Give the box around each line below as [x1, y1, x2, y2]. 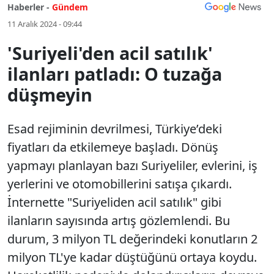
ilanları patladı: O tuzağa [7, 62, 222, 86]
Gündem [52, 1, 88, 13]
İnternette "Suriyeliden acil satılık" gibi [7, 194, 221, 210]
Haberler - [7, 1, 50, 13]
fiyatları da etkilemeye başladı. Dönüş [7, 139, 218, 155]
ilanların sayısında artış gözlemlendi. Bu [7, 212, 230, 229]
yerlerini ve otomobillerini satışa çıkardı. [7, 176, 232, 192]
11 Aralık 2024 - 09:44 [7, 18, 82, 29]
